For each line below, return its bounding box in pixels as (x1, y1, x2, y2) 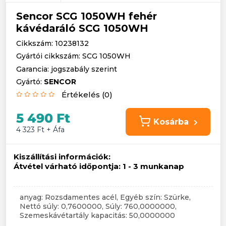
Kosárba (150, 117, 191, 127)
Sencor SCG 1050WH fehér (16, 10, 157, 22)
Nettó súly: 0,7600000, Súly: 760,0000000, (20, 201, 177, 211)
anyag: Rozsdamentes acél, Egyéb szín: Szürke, (20, 192, 191, 202)
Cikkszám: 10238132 (16, 38, 89, 48)
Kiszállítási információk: (14, 151, 110, 161)
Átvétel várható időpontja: (14, 161, 123, 171)
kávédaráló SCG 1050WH (16, 22, 148, 34)
